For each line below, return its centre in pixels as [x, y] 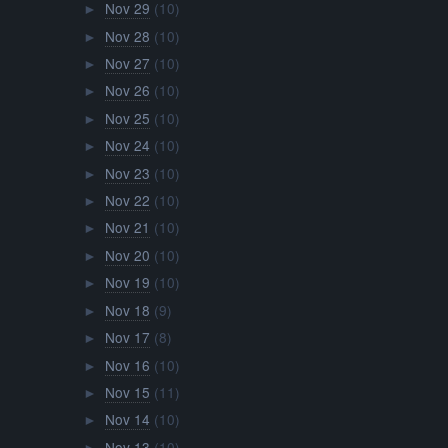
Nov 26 [127, 90]
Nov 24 [127, 145]
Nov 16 [127, 364]
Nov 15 [127, 392]
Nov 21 [127, 227]
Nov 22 [127, 200]
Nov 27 [127, 62]
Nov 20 [127, 254]
